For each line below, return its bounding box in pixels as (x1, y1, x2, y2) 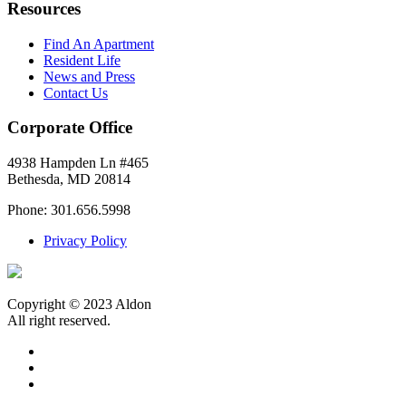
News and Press (43, 68, 135, 84)
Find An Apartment (43, 35, 154, 52)
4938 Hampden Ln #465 (7, 154, 149, 170)
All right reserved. (7, 312, 111, 328)
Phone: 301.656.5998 (7, 201, 130, 217)
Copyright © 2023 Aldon (7, 295, 151, 312)
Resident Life (43, 52, 121, 68)
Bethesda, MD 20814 (7, 170, 130, 187)
